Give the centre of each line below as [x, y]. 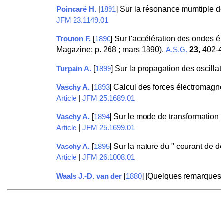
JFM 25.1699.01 [108, 128]
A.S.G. [176, 50]
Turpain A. [74, 69]
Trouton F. [73, 39]
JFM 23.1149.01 [82, 20]
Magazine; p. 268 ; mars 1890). [111, 50]
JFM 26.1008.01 [108, 158]
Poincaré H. [76, 10]
